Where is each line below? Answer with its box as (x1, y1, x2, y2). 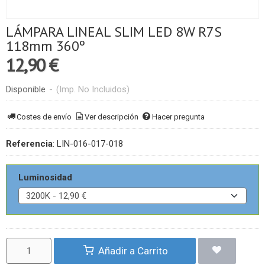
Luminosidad (18, 172, 72, 183)
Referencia (6, 138, 53, 149)
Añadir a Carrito (95, 245, 168, 257)
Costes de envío (17, 112, 72, 121)
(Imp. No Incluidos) (56, 84, 130, 95)
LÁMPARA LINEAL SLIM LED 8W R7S (6, 22, 222, 41)
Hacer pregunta (151, 112, 205, 121)
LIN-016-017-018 (57, 138, 123, 149)
